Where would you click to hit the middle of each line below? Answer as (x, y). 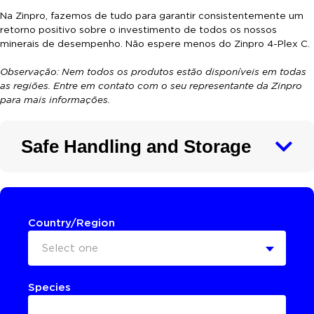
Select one (70, 248)
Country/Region (71, 223)
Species (49, 287)
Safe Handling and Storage (136, 146)
